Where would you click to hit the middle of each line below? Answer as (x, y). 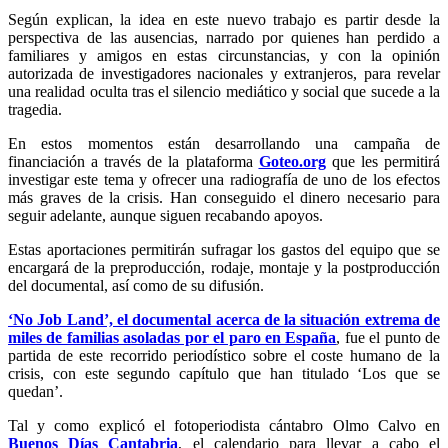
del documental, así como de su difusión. (136, 285)
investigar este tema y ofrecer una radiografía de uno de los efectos (224, 179)
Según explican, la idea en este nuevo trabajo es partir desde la (224, 19)
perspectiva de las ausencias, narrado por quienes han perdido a (224, 37)
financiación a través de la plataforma (133, 161)
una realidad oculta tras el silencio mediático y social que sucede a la (224, 91)
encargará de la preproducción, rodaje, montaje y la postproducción (224, 267)
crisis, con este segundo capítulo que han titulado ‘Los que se (224, 373)
